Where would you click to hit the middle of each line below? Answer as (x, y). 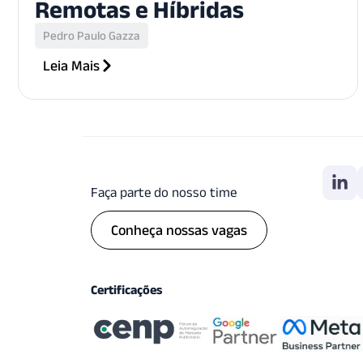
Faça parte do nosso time (164, 192)
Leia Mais (71, 65)
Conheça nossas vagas (179, 230)
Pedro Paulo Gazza (92, 35)
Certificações (126, 289)
